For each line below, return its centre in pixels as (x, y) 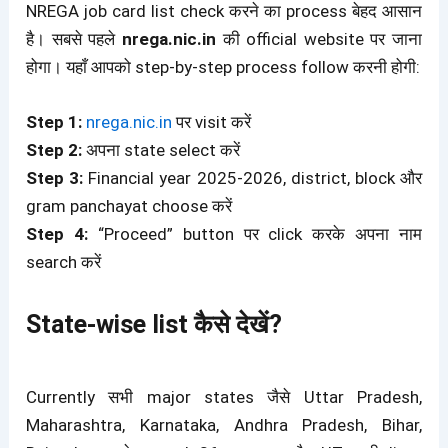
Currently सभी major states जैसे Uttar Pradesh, (224, 397)
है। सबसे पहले (74, 38)
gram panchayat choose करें (129, 205)
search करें (64, 261)
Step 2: (54, 149)
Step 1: (54, 121)
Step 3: (55, 177)
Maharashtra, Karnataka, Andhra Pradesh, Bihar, (224, 425)
